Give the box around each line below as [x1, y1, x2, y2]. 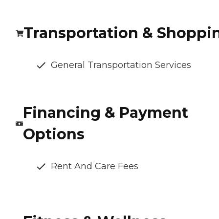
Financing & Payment [22, 104, 188, 122]
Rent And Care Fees [51, 161, 138, 172]
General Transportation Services [51, 60, 191, 71]
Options [22, 125, 85, 144]
